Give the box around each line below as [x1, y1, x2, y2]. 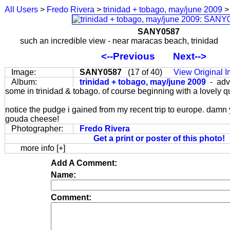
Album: [11, 78, 37, 86]
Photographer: [11, 124, 63, 133]
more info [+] [21, 144, 65, 152]
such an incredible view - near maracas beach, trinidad [20, 36, 218, 45]
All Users [5, 5, 38, 14]
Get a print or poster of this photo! [93, 134, 225, 143]
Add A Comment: [51, 159, 117, 167]
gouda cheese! [5, 114, 59, 123]
